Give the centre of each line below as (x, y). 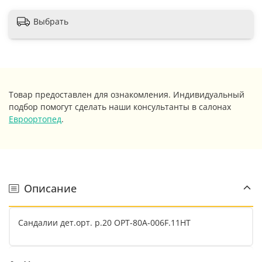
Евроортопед (35, 119)
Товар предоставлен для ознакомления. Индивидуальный (127, 95)
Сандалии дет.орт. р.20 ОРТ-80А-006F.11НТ (104, 222)
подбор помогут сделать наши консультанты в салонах (120, 107)
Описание (50, 188)
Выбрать (51, 21)
